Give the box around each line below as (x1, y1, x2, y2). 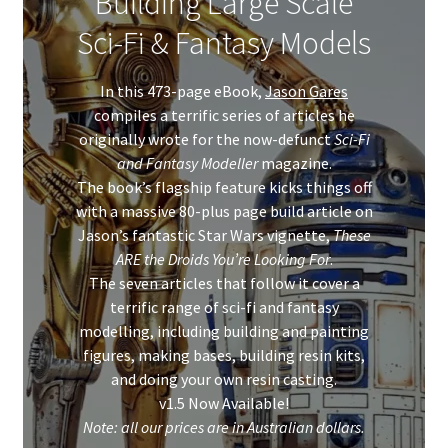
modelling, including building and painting (79, 321, 369, 342)
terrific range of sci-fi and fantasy (109, 297, 339, 318)
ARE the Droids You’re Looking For (115, 249, 330, 270)
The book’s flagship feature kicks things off (76, 177, 372, 198)
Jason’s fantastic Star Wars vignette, (77, 225, 333, 246)
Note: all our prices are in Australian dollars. (83, 417, 365, 438)
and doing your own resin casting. (111, 369, 337, 390)
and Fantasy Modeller (116, 153, 258, 174)
